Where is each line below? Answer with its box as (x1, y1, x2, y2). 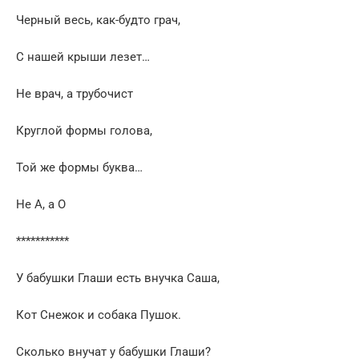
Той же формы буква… (16, 159, 143, 175)
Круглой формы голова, (16, 123, 152, 138)
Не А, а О (16, 196, 66, 212)
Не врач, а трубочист (16, 86, 133, 101)
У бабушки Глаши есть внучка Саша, (16, 270, 220, 285)
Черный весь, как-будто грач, (16, 12, 180, 27)
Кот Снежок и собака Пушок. (16, 307, 181, 322)
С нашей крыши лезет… (16, 49, 150, 64)
